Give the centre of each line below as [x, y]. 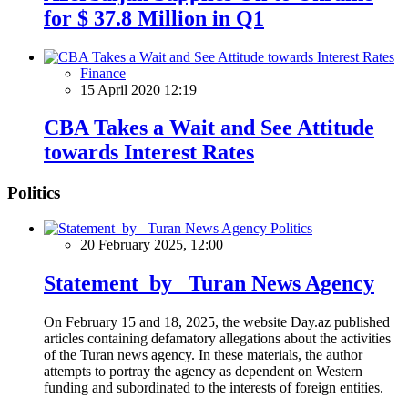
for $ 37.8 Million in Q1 [154, 18]
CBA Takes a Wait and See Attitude [209, 128]
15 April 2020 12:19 [138, 89]
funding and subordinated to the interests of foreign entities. [214, 387]
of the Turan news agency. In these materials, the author [203, 354]
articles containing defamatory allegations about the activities [217, 338]
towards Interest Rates [149, 153]
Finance [103, 73]
